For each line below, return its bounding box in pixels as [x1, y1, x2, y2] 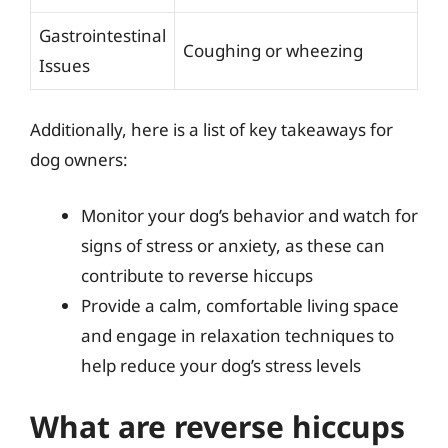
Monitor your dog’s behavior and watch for [81, 203, 418, 227]
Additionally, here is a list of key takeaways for [30, 118, 393, 141]
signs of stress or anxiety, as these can [81, 233, 385, 257]
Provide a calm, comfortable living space [81, 293, 399, 317]
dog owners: [30, 148, 128, 171]
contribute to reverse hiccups [81, 263, 313, 287]
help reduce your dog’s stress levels [81, 353, 361, 377]
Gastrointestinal [39, 23, 166, 47]
